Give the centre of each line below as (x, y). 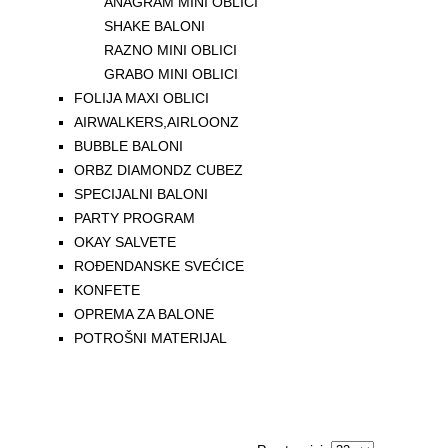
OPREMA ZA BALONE (144, 314)
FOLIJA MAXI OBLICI (141, 98)
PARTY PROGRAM (134, 218)
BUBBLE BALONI (128, 146)
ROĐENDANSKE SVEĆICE (159, 266)
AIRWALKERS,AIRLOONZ (156, 122)
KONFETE (107, 290)
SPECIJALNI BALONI (141, 194)
